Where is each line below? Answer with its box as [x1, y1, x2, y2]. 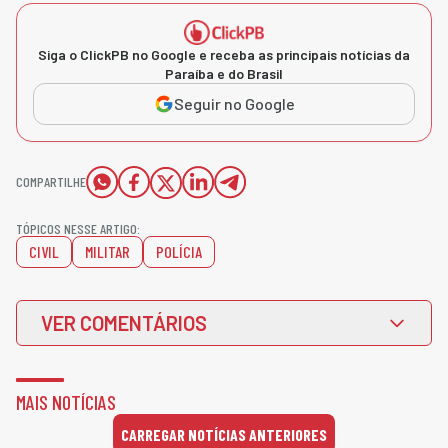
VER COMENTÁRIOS [41, 311, 207, 336]
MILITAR [85, 242, 130, 262]
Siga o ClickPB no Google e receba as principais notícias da [38, 46, 410, 64]
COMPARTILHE [16, 173, 86, 191]
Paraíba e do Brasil [165, 65, 283, 83]
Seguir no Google [173, 94, 295, 114]
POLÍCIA [156, 242, 202, 262]
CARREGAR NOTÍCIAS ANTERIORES [121, 424, 327, 444]
